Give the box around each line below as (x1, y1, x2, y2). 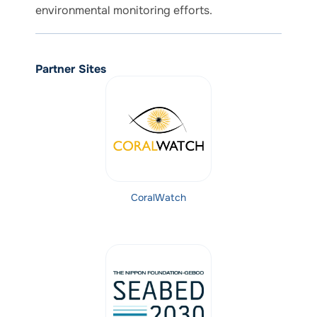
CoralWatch (131, 191, 186, 204)
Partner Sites (35, 62, 106, 77)
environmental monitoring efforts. (35, 3, 212, 18)
